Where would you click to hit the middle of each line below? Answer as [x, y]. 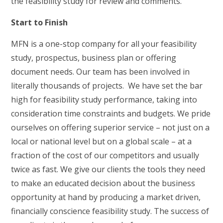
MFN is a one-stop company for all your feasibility [104, 44]
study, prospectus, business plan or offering [94, 58]
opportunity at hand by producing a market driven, [106, 197]
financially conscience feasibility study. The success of [110, 211]
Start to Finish [40, 22]
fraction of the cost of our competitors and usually [105, 155]
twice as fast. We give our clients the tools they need [108, 169]
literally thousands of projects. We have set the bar [107, 86]
